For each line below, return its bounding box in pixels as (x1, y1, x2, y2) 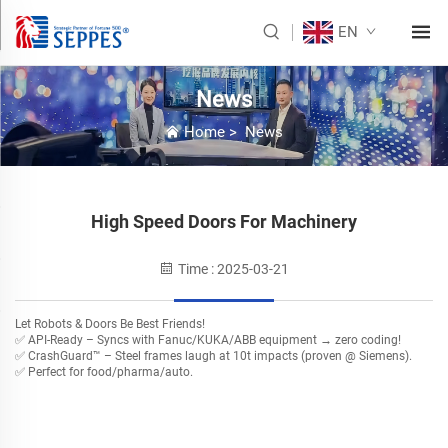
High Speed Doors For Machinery (91, 210, 357, 232)
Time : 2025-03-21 (175, 260, 289, 277)
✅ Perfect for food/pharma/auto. (15, 364, 193, 379)
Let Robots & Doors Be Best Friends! (15, 316, 205, 331)
